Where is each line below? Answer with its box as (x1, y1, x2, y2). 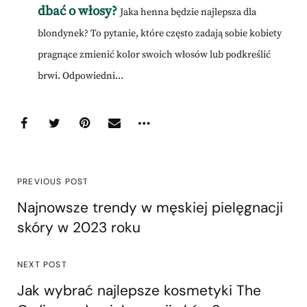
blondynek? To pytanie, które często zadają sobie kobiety (38, 27, 282, 40)
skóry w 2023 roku (17, 218, 140, 238)
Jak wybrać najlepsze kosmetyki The (17, 281, 261, 301)
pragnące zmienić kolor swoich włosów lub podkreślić (38, 49, 271, 62)
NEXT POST (17, 259, 67, 271)
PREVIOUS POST (17, 176, 89, 188)
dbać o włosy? (38, 3, 117, 20)
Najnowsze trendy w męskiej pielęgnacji (17, 198, 283, 218)
